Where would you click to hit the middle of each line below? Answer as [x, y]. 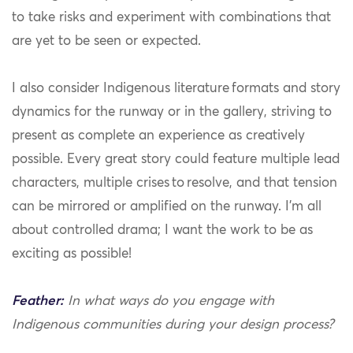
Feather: [38, 302]
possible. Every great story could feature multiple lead [176, 160]
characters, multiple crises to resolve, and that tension [175, 184]
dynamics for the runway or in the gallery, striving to [172, 113]
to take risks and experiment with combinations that [171, 18]
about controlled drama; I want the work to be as [162, 231]
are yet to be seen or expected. [106, 42]
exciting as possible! [72, 255]
